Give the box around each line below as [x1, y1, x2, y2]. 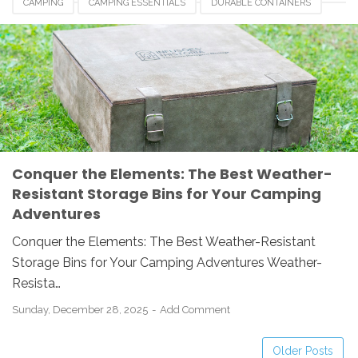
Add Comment [160, 303, 230, 316]
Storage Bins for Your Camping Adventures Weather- [12, 254, 322, 270]
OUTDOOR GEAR [114, 22, 183, 33]
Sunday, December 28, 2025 [12, 303, 150, 316]
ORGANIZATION [23, 22, 89, 33]
